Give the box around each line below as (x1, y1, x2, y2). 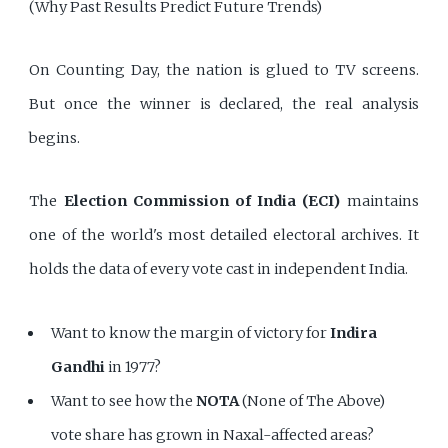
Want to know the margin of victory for (51, 323, 331, 342)
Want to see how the (51, 391, 197, 410)
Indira (330, 323, 378, 342)
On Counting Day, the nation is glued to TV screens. (29, 60, 419, 79)
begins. (29, 128, 81, 147)
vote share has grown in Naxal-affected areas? (51, 425, 375, 444)
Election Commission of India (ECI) (63, 192, 341, 211)
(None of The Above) (239, 391, 386, 410)
